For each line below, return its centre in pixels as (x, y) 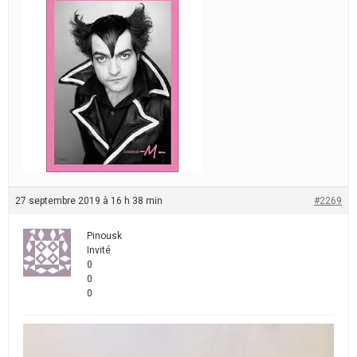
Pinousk (104, 236)
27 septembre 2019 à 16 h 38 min (89, 201)
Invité (99, 251)
